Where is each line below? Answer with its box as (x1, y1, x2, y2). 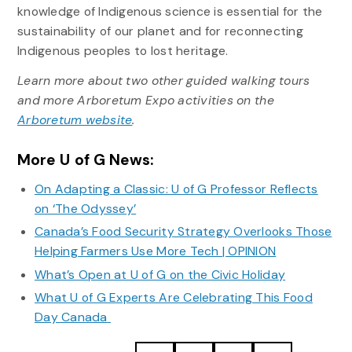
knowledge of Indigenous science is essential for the (16, 3, 323, 20)
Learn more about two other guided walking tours (16, 72, 310, 90)
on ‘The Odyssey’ (34, 200, 137, 217)
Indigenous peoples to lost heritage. (16, 42, 229, 60)
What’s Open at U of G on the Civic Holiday (34, 266, 286, 283)
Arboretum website (16, 112, 133, 129)
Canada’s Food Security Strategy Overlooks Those (34, 223, 332, 240)
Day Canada (34, 309, 111, 326)
